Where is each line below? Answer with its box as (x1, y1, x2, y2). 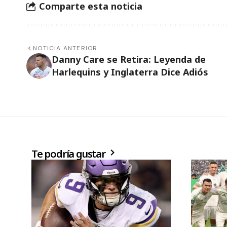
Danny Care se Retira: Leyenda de (52, 53, 206, 65)
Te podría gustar (31, 146, 107, 161)
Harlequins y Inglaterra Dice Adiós (52, 65, 208, 78)
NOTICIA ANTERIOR (33, 44, 98, 52)
